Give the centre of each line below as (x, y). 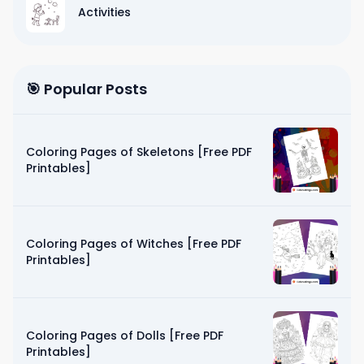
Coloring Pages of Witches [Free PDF (134, 243)
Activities (104, 12)
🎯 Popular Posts (87, 89)
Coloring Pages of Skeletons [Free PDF (139, 152)
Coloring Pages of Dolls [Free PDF (125, 335)
